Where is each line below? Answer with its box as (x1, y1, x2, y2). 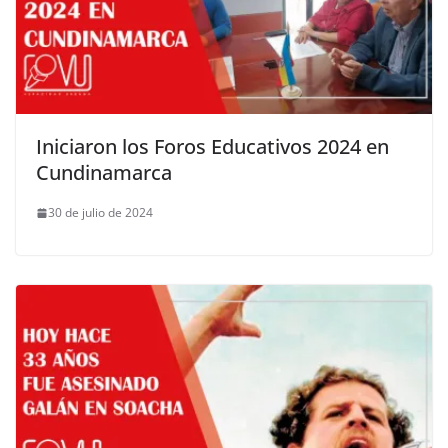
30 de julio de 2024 (48, 204, 153, 222)
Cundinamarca (36, 159, 172, 187)
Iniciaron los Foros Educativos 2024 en (36, 133, 389, 161)
